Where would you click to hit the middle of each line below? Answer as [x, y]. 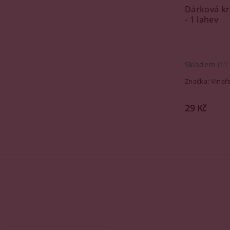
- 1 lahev [202, 19]
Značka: [198, 81]
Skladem [201, 65]
